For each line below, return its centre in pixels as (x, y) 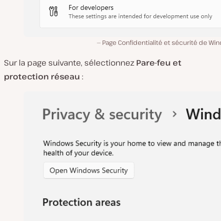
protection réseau (43, 77)
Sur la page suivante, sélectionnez (70, 63)
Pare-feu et (159, 63)
